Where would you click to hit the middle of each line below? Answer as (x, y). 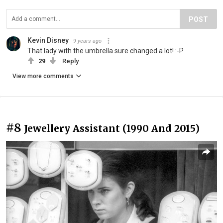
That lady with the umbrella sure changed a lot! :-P (106, 51)
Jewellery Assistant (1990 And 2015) (112, 128)
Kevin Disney (48, 40)
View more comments (43, 76)
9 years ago (87, 41)
